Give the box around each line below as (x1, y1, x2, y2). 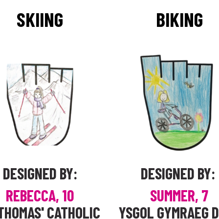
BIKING (155, 7, 203, 31)
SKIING (17, 7, 63, 31)
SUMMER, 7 (150, 186, 208, 204)
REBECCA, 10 (6, 186, 74, 204)
